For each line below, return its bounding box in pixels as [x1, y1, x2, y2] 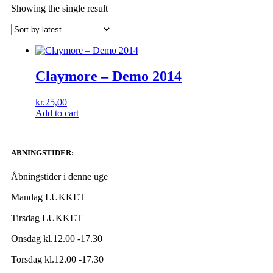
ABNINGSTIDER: [11, 147, 74, 157]
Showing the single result [11, 2, 108, 13]
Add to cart [35, 107, 79, 118]
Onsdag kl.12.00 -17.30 [11, 233, 102, 244]
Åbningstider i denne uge [11, 171, 108, 182]
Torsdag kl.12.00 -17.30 [11, 254, 104, 265]
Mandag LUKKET [11, 192, 85, 203]
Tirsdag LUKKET [11, 213, 82, 224]
